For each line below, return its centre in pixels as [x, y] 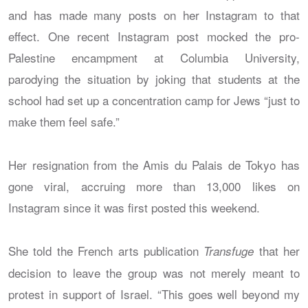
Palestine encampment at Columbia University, [154, 57]
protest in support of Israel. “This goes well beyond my [154, 294]
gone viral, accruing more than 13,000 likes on [154, 186]
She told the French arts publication [106, 250]
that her [277, 250]
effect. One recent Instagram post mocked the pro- [154, 36]
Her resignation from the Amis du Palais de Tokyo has [154, 164]
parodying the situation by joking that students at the [154, 78]
